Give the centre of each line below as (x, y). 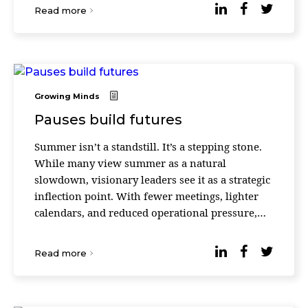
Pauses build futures (108, 120)
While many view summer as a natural (130, 163)
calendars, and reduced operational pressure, (146, 212)
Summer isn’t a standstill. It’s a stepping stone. (148, 146)
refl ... (48, 245)
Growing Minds (67, 96)
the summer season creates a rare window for (147, 229)
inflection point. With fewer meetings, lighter (146, 196)
